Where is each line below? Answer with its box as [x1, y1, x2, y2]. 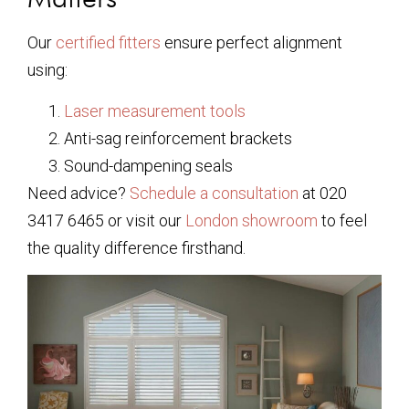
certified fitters [56, 33, 161, 53]
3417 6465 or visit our [27, 210, 185, 230]
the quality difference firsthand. [27, 237, 246, 257]
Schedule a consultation [130, 183, 299, 203]
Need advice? [27, 183, 130, 203]
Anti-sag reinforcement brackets [64, 128, 292, 148]
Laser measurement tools [64, 100, 246, 121]
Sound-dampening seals [64, 155, 233, 175]
